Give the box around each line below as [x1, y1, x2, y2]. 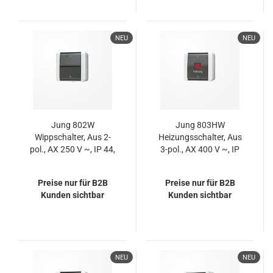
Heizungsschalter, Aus [158, 132, 242, 142]
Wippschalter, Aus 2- [34, 132, 111, 142]
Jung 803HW [175, 120, 225, 130]
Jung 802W [51, 120, 94, 130]
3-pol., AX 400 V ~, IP [160, 144, 239, 154]
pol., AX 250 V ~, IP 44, [30, 144, 115, 154]
